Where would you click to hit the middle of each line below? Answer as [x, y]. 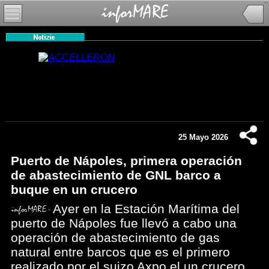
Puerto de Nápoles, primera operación [126, 161]
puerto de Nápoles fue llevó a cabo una [124, 223]
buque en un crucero [74, 189]
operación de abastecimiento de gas [115, 237]
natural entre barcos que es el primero [120, 252]
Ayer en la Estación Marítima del [146, 209]
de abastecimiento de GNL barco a [116, 175]
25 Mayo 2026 [203, 137]
